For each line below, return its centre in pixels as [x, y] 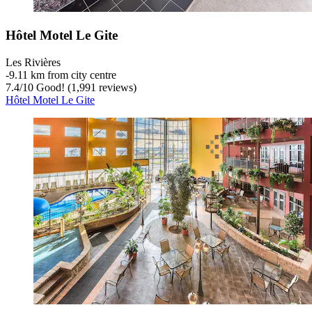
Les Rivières [33, 62]
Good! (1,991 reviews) [85, 87]
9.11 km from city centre [63, 75]
